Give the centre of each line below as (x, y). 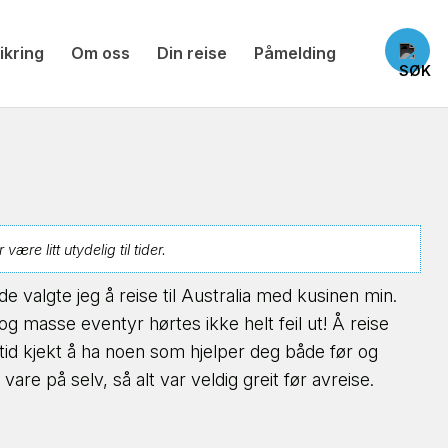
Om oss (100, 52)
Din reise (191, 52)
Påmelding (294, 52)
